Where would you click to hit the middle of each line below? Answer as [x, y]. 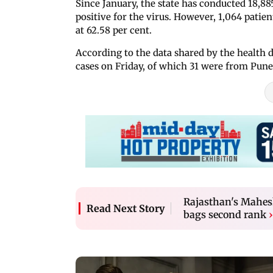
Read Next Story [126, 208]
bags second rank [225, 214]
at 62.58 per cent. [114, 30]
